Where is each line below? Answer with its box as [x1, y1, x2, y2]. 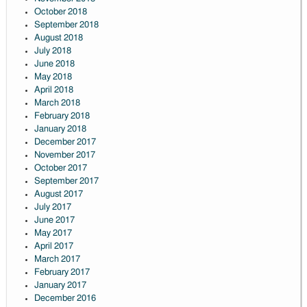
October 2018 [34, 8, 87, 17]
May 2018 [34, 73, 72, 82]
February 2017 [34, 268, 90, 278]
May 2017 [34, 229, 72, 238]
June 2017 [34, 216, 75, 225]
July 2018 [34, 47, 71, 56]
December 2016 [34, 294, 96, 304]
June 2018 [34, 60, 75, 69]
